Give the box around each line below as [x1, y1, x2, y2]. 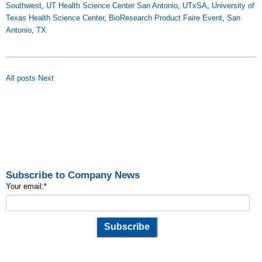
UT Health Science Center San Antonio [46, 1, 178, 10]
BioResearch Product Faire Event [109, 13, 222, 22]
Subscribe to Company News [6, 169, 140, 181]
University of [212, 1, 254, 10]
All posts [6, 74, 36, 82]
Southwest [6, 1, 42, 10]
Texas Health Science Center [6, 13, 104, 22]
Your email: [6, 182, 44, 191]
